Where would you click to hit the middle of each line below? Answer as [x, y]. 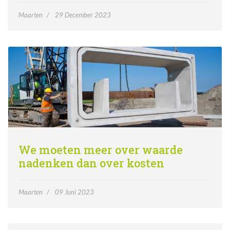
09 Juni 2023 [74, 192]
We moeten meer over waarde [101, 150]
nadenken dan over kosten [91, 163]
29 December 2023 [83, 15]
